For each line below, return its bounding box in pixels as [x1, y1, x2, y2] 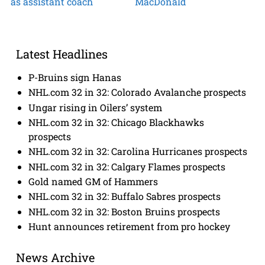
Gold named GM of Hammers [28, 175, 159, 188]
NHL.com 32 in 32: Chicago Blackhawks [28, 115, 205, 128]
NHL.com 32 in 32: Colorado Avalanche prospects [28, 86, 247, 99]
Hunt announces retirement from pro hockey [28, 220, 231, 233]
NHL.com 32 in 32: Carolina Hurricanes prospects [28, 145, 248, 158]
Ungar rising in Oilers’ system [28, 101, 163, 114]
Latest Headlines [15, 46, 108, 62]
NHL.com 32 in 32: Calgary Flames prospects [28, 160, 226, 173]
